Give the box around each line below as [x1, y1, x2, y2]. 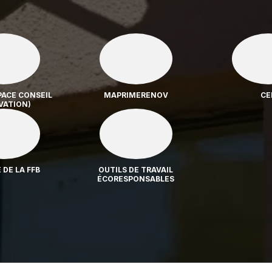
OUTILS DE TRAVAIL [98, 165, 174, 174]
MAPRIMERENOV [103, 90, 168, 100]
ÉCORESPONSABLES [97, 174, 175, 183]
